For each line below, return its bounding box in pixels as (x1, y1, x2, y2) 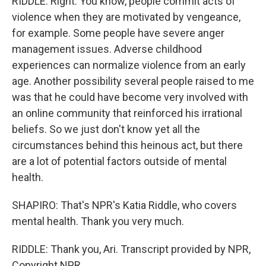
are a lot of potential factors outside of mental (12, 155, 227, 167)
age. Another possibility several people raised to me (12, 75, 254, 87)
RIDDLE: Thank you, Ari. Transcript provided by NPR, (12, 243, 251, 255)
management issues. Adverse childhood (12, 43, 202, 55)
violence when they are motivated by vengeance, (12, 11, 240, 23)
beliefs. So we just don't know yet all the (12, 123, 200, 135)
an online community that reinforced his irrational (12, 107, 242, 119)
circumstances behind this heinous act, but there (12, 139, 243, 151)
